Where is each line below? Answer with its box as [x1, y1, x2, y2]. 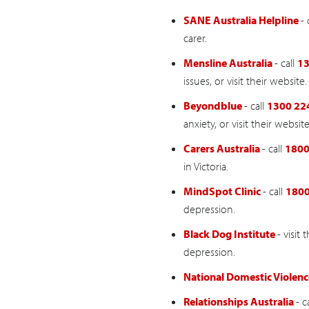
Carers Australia [183, 141, 262, 156]
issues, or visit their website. [183, 74, 307, 88]
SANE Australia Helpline [183, 13, 301, 28]
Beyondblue [183, 99, 244, 113]
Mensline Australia [183, 56, 275, 70]
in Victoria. [183, 159, 228, 174]
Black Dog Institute [183, 227, 277, 241]
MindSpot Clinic [183, 184, 263, 199]
